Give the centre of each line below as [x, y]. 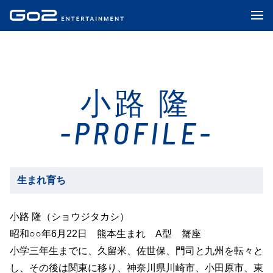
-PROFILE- [136, 132]
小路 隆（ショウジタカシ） [69, 217]
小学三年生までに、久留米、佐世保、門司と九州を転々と [136, 251]
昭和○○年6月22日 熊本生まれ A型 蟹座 [105, 234]
